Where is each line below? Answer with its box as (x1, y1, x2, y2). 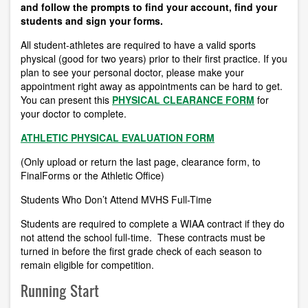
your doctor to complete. (21, 107, 126, 121)
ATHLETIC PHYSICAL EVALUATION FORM (21, 131, 214, 145)
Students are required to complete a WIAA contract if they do (21, 217, 285, 231)
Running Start (21, 280, 99, 301)
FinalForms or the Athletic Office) (21, 168, 164, 183)
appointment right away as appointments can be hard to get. (21, 79, 283, 93)
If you (263, 52, 287, 66)
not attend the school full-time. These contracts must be (21, 230, 265, 245)
